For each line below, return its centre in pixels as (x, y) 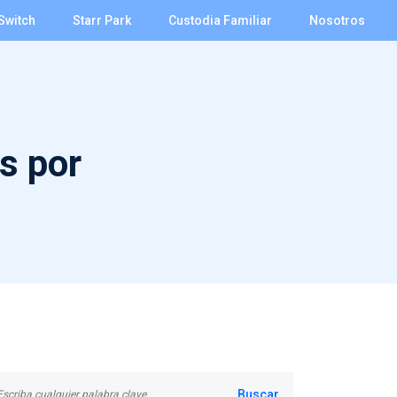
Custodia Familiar (220, 20)
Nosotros (337, 20)
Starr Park (102, 20)
